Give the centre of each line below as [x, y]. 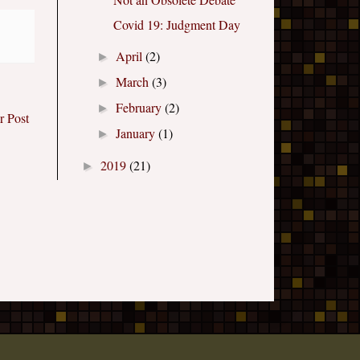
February [141, 108]
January [137, 133]
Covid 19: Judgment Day [176, 25]
